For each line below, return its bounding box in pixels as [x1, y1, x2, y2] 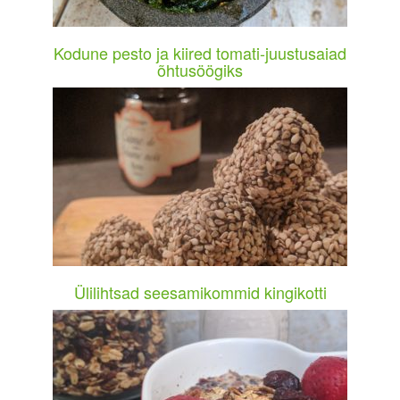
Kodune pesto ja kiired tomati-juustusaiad [54, 41, 346, 65]
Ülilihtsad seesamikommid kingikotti [73, 280, 327, 304]
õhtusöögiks [157, 58, 243, 82]
